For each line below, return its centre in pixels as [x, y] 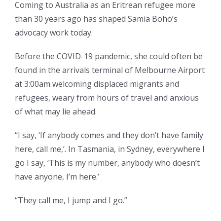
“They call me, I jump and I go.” [71, 201]
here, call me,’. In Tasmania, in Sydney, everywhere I [110, 149]
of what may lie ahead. [56, 112]
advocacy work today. [54, 33]
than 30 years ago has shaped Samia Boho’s [96, 19]
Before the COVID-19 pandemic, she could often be [109, 56]
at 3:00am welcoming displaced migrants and [97, 84]
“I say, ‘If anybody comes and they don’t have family [109, 135]
